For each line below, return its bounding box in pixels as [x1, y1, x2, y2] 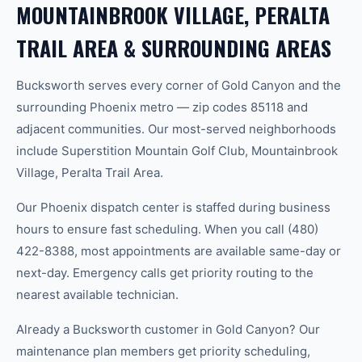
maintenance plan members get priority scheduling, [16, 343, 310, 359]
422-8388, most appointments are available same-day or [16, 243, 341, 259]
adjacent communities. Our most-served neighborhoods [16, 121, 336, 137]
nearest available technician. [16, 287, 179, 302]
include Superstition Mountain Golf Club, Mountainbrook [16, 143, 338, 158]
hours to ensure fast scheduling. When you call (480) [16, 221, 318, 237]
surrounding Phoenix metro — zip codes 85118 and [16, 99, 308, 115]
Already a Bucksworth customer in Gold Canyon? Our [16, 322, 320, 337]
